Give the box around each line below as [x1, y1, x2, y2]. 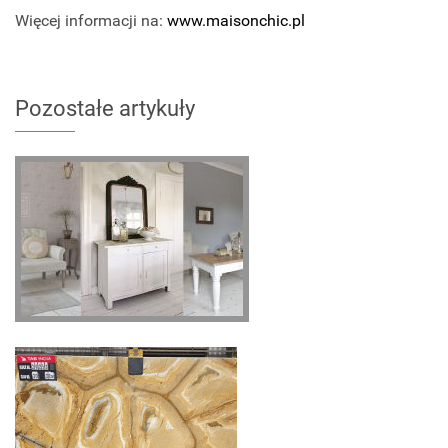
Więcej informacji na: [15, 10, 163, 30]
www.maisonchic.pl [163, 10, 305, 30]
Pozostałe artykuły [15, 95, 195, 121]
